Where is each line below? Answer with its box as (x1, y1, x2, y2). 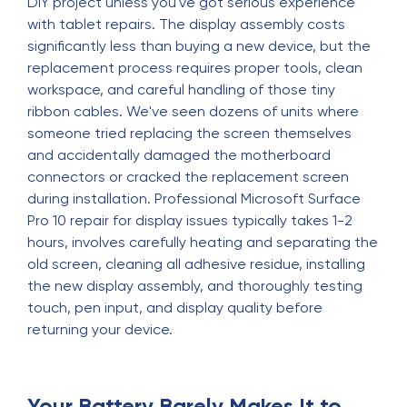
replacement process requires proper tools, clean (27, 59, 362, 76)
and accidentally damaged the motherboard (27, 146, 331, 164)
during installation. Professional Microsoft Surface (27, 190, 361, 207)
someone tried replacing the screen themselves (27, 124, 352, 142)
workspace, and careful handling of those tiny (27, 81, 335, 98)
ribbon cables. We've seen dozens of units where (27, 103, 359, 120)
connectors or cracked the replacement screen (27, 168, 349, 185)
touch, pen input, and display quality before (27, 299, 323, 316)
